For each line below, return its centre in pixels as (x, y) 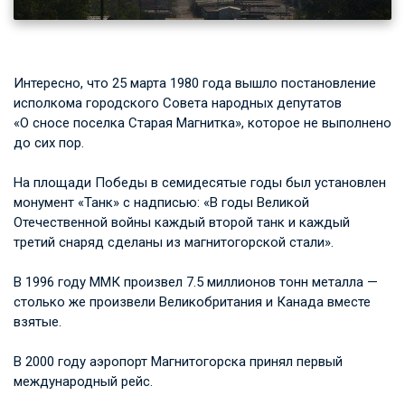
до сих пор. (49, 142)
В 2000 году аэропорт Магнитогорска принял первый (178, 361)
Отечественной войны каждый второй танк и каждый (182, 222)
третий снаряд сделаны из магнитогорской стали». (174, 242)
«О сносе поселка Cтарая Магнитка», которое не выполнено (202, 122)
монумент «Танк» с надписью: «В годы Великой (161, 202)
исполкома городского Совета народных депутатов (178, 103)
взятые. (38, 321)
